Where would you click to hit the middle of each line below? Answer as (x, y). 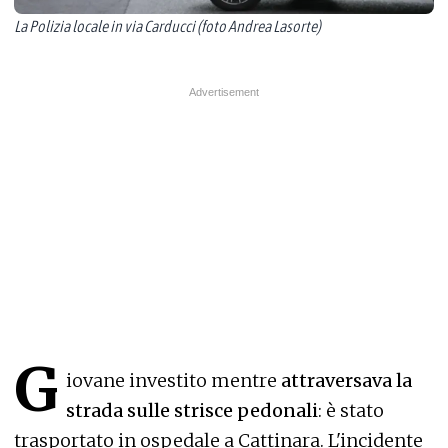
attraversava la (344, 380)
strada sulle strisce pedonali (192, 410)
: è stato (351, 410)
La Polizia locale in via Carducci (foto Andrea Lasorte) (167, 26)
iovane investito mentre (171, 380)
